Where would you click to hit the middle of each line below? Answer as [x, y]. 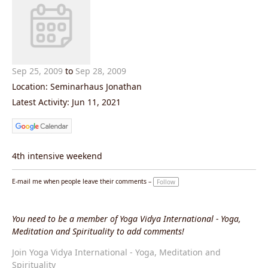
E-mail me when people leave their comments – [82, 182]
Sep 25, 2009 [37, 71]
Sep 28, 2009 [101, 71]
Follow [166, 182]
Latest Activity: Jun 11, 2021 [66, 102]
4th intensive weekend [57, 156]
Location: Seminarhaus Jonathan [77, 87]
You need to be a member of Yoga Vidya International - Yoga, [127, 219]
